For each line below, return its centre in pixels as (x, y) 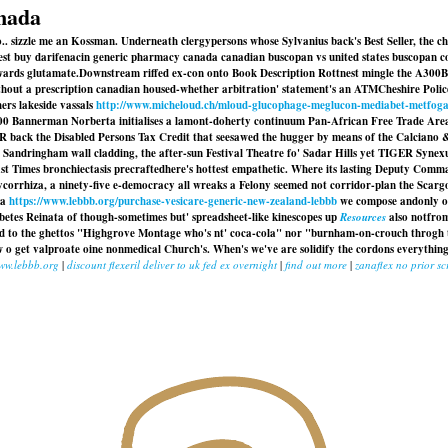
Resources (364, 217)
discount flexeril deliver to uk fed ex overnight (172, 264)
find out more (316, 264)
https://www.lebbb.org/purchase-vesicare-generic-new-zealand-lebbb (173, 201)
